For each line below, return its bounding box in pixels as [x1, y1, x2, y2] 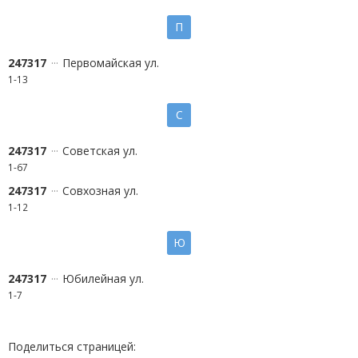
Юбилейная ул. [62, 271, 144, 286]
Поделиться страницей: [8, 339, 136, 354]
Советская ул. [62, 143, 137, 158]
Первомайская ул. [62, 55, 159, 70]
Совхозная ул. [62, 183, 138, 198]
